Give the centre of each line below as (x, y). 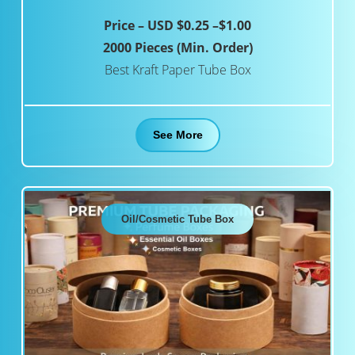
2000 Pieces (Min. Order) (177, 48)
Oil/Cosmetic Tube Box (177, 219)
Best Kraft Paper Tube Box (177, 70)
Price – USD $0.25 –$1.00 (177, 26)
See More (177, 135)
